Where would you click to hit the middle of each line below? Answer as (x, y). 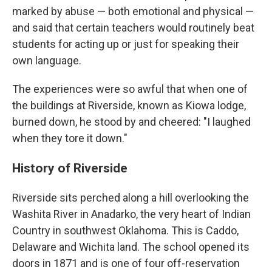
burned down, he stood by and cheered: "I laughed (131, 122)
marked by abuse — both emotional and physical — (133, 11)
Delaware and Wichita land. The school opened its (131, 247)
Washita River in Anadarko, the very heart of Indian (131, 214)
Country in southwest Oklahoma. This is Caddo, (125, 230)
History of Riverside (70, 168)
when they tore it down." (70, 138)
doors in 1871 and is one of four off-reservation (126, 263)
